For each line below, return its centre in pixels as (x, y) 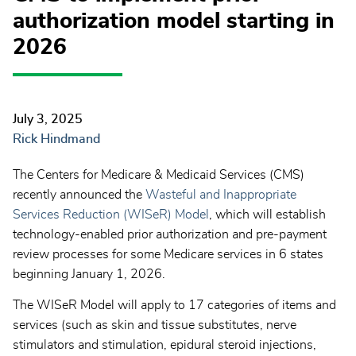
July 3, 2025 (48, 120)
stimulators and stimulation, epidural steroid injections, (164, 345)
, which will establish (267, 215)
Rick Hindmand (56, 139)
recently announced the (79, 195)
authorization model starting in (174, 21)
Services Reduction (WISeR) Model (111, 215)
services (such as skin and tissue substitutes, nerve (155, 325)
